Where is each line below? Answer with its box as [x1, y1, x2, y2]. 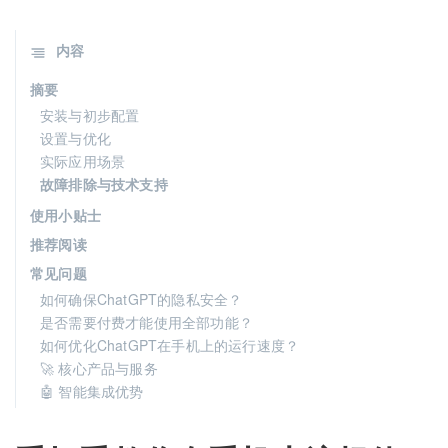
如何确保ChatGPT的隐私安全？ [40, 289, 243, 309]
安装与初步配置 [40, 105, 140, 125]
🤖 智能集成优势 [40, 381, 144, 401]
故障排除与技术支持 [40, 174, 168, 194]
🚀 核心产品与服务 [40, 358, 158, 378]
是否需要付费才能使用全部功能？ [40, 312, 253, 332]
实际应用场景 [40, 151, 126, 171]
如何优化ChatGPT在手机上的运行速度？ [40, 335, 300, 355]
